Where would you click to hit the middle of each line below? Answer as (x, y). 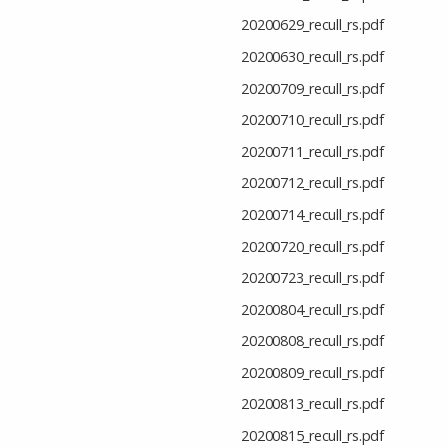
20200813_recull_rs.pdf (312, 404)
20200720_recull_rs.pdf (312, 246)
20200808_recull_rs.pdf (312, 341)
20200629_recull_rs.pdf (312, 25)
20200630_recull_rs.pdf (312, 56)
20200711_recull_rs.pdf (312, 151)
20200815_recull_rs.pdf (312, 436)
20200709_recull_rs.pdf (312, 88)
